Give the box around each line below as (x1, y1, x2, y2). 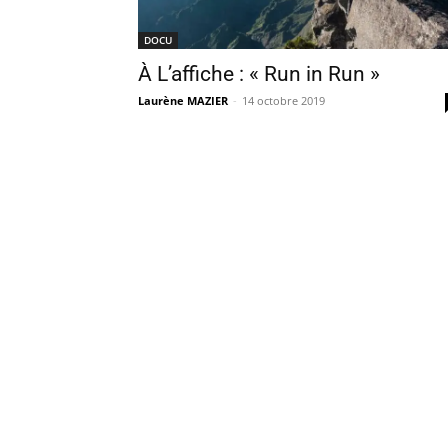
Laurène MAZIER (138, 93, 228, 108)
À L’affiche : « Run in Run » (138, 62, 380, 86)
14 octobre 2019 (242, 93, 325, 108)
